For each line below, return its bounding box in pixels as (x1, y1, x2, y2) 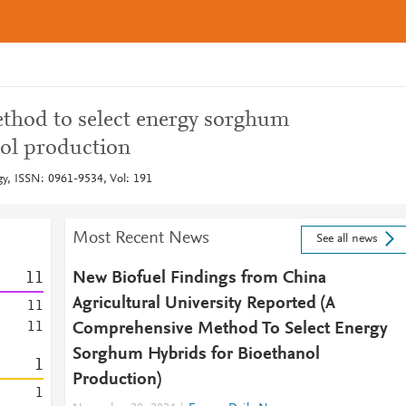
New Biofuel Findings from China (72, 269, 326, 287)
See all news (315, 233, 378, 246)
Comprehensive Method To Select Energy (72, 320, 388, 338)
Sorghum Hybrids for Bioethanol (72, 345, 320, 363)
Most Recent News (72, 229, 209, 247)
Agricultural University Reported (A (72, 295, 335, 313)
